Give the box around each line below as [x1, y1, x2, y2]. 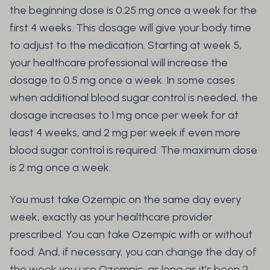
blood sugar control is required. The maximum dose [10, 143, 257, 157]
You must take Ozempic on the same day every [10, 193, 241, 207]
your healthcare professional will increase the [10, 56, 228, 70]
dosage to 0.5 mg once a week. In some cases [10, 74, 235, 87]
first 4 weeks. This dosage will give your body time [10, 21, 251, 35]
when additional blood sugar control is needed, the [10, 91, 258, 105]
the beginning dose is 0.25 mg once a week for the [10, 4, 257, 17]
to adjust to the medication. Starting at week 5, [10, 39, 242, 52]
